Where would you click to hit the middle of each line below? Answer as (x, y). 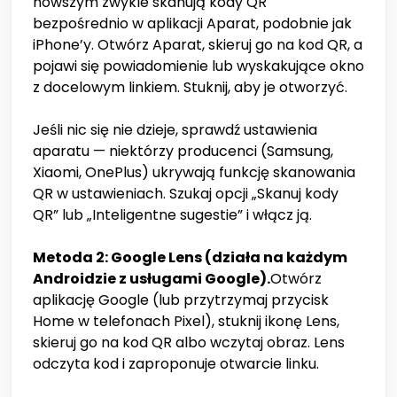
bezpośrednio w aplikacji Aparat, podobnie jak (192, 24)
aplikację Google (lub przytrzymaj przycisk (181, 300)
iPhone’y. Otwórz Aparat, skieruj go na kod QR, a (198, 45)
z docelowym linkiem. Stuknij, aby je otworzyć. (190, 88)
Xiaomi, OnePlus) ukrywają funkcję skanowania (194, 173)
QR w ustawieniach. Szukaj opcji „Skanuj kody (186, 194)
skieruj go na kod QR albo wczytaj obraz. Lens (189, 343)
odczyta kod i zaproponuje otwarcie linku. (176, 364)
